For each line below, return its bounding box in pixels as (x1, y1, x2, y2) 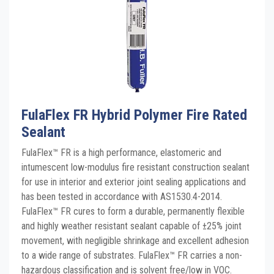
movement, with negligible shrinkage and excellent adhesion (21, 235, 249, 246)
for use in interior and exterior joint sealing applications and (21, 176, 246, 188)
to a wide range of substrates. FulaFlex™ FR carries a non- (21, 250, 242, 261)
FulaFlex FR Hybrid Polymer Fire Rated (21, 106, 247, 124)
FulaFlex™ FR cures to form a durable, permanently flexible (21, 206, 245, 217)
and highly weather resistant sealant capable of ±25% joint (21, 220, 242, 232)
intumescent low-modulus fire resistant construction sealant (21, 161, 250, 173)
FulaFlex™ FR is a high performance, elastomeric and (21, 147, 221, 158)
